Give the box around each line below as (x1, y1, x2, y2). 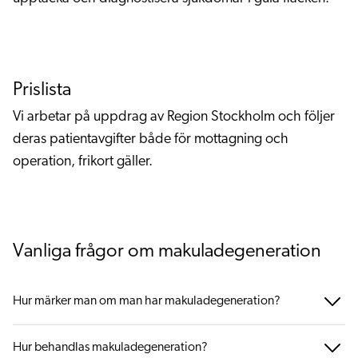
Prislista (13, 81, 71, 100)
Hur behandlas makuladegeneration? (13, 340, 208, 354)
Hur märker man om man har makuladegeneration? (13, 295, 280, 308)
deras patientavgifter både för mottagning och (13, 132, 288, 147)
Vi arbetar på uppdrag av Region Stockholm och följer (13, 109, 335, 125)
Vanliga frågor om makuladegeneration (13, 242, 321, 261)
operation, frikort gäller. (13, 154, 153, 169)
